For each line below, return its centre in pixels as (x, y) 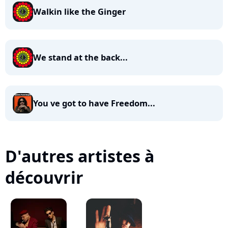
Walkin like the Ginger (79, 12)
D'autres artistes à (80, 156)
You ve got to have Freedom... (94, 103)
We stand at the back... (80, 58)
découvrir (44, 177)
